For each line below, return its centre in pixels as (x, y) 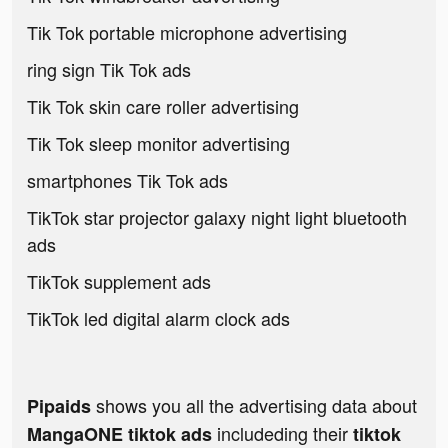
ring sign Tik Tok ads (109, 69)
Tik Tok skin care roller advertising (163, 106)
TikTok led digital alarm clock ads (158, 318)
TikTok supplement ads (119, 281)
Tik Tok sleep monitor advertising (158, 143)
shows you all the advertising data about (254, 405)
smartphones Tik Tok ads (127, 180)
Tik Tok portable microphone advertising (187, 32)
